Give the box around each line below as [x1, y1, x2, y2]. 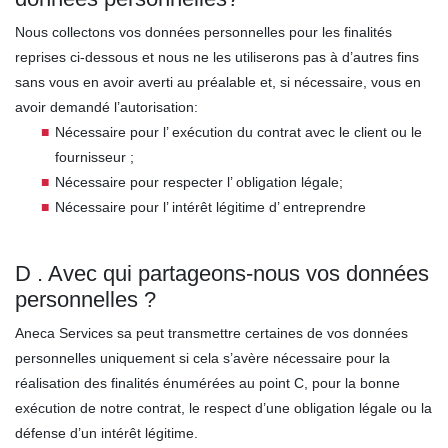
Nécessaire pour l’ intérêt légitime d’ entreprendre [55, 199, 366, 215]
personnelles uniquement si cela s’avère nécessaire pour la [15, 350, 390, 366]
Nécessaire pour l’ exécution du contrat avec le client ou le [55, 124, 422, 140]
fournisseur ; [55, 149, 134, 165]
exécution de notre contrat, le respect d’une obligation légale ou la [15, 400, 432, 416]
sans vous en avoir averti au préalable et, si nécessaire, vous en [15, 74, 421, 90]
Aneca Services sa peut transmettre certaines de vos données [15, 325, 408, 341]
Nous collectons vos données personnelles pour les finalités [15, 24, 392, 40]
